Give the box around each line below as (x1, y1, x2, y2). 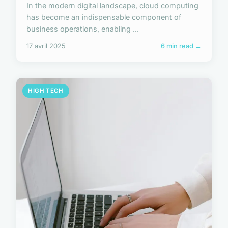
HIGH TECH (28, 87, 64, 95)
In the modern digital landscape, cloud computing (26, 1, 198, 10)
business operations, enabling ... (26, 24, 139, 34)
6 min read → (161, 42, 202, 50)
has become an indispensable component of (26, 13, 181, 22)
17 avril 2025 (26, 42, 66, 50)
